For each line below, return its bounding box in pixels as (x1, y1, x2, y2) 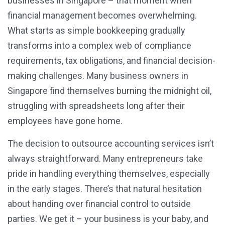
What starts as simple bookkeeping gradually (8, 25, 185, 36)
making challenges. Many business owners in (8, 70, 188, 81)
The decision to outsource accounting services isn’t (8, 138, 214, 149)
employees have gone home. (8, 116, 123, 127)
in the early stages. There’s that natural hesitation (8, 183, 202, 194)
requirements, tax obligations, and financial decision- (8, 55, 215, 66)
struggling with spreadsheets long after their (8, 100, 185, 111)
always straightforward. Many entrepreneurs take (8, 153, 203, 164)
